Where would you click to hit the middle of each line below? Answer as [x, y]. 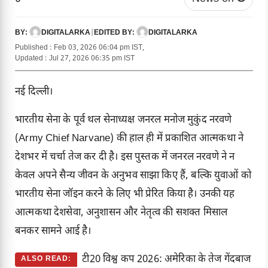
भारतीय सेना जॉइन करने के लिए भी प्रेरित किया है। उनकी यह [125, 195]
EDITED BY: [115, 33]
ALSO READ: [46, 259]
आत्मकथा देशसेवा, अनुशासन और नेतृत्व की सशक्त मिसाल [121, 213]
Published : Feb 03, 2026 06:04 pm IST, [80, 48]
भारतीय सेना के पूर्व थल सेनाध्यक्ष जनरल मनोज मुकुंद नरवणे [124, 121]
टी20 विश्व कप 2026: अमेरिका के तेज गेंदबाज [167, 260]
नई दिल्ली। [34, 92]
